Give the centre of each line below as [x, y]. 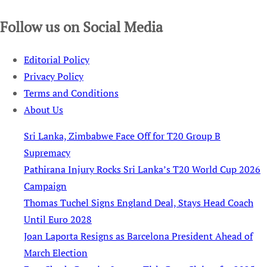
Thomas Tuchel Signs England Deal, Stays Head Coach [139, 202]
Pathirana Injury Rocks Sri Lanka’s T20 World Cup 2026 [142, 169]
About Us [44, 109]
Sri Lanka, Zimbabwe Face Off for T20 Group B [122, 136]
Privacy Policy [54, 76]
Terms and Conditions [71, 93]
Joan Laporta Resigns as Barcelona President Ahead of [138, 236]
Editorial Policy [57, 59]
